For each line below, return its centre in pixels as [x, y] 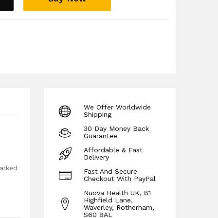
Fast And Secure [110, 171]
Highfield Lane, [108, 200]
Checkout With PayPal [120, 179]
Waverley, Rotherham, [119, 207]
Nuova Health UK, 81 [117, 193]
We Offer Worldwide [117, 107]
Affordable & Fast [113, 150]
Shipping [98, 114]
